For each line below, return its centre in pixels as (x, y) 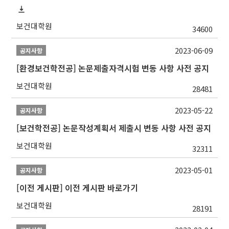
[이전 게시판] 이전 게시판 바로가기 (77, 188)
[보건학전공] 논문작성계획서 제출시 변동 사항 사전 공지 (114, 128)
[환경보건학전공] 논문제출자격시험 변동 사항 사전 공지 (113, 68)
